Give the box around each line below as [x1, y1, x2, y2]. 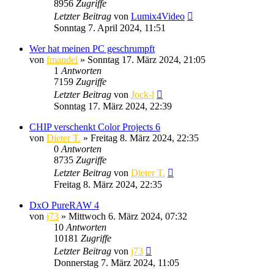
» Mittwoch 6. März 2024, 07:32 [59, 210, 187, 221]
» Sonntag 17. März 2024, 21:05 [78, 54, 206, 65]
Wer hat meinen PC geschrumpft [29, 43, 155, 54]
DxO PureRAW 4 [29, 199, 99, 210]
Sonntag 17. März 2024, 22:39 [54, 100, 172, 111]
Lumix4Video [131, 10, 185, 21]
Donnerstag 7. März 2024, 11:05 [54, 257, 179, 268]
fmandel [46, 54, 78, 65]
